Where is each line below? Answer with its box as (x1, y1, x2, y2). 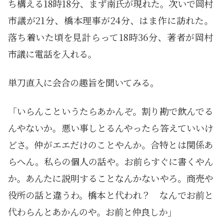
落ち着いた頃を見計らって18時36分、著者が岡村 (8, 30, 213, 43)
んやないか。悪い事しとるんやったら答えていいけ (8, 121, 213, 134)
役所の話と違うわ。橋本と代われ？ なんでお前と (8, 188, 213, 201)
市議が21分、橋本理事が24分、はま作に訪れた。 (8, 13, 213, 27)
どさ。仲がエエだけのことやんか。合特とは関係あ (8, 138, 213, 151)
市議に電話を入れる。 (8, 47, 97, 60)
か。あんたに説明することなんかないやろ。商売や (8, 171, 213, 184)
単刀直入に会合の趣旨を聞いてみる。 (8, 75, 159, 89)
